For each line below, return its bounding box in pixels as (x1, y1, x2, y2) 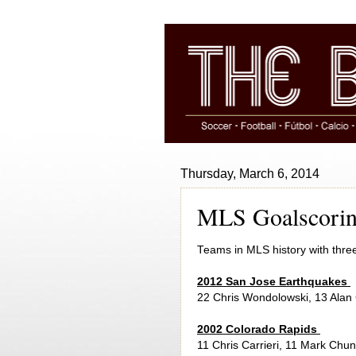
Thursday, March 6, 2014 (180, 167, 319, 180)
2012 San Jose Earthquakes (197, 275, 350, 288)
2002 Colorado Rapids (197, 323, 320, 335)
